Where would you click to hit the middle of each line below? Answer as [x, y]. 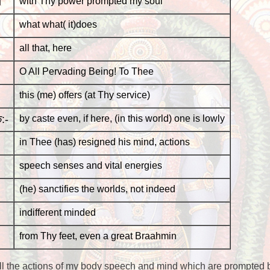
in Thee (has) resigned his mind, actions [104, 142]
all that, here [45, 48]
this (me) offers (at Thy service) [84, 95]
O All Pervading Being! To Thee [86, 71]
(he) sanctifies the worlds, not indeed [97, 189]
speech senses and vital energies [90, 165]
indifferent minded [57, 212]
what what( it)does [58, 24]
